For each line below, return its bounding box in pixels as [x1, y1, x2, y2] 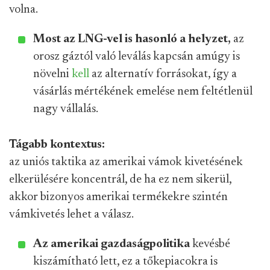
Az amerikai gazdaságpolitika [33, 238, 190, 250]
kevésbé [190, 238, 230, 250]
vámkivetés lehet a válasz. [9, 209, 134, 221]
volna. [9, 4, 38, 16]
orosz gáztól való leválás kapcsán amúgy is [33, 51, 240, 63]
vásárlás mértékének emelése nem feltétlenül [33, 86, 253, 98]
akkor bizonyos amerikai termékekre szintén [9, 191, 228, 203]
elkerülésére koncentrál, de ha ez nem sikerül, [9, 174, 231, 186]
